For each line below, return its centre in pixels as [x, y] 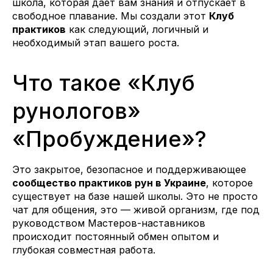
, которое [229, 183]
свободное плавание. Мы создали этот [111, 16]
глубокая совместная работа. [84, 250]
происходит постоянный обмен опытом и [115, 237]
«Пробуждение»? [109, 139]
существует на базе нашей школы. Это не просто [135, 197]
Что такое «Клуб [104, 83]
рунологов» [76, 111]
